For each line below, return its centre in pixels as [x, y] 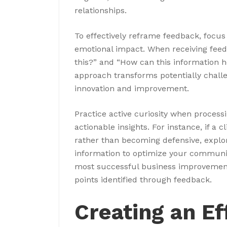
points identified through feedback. [143, 179]
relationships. [101, 10]
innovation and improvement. [132, 88]
